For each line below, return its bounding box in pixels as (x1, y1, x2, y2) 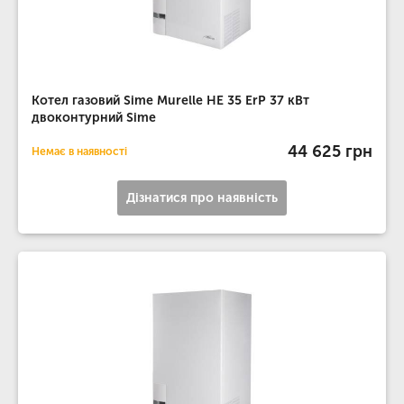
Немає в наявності (32, 145, 127, 158)
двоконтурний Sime (32, 110, 156, 125)
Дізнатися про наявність (126, 190, 278, 206)
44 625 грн (288, 141, 372, 161)
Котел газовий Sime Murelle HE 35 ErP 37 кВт (32, 93, 309, 108)
